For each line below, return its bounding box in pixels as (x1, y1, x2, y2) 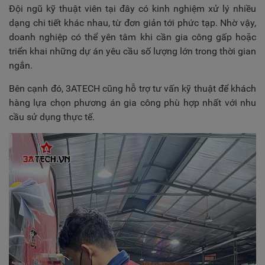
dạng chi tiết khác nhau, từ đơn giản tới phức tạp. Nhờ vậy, (9, 17, 256, 28)
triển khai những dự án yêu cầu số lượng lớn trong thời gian (9, 46, 256, 57)
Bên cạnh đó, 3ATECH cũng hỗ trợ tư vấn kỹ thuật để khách (9, 83, 256, 94)
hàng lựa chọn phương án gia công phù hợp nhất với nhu (9, 97, 256, 108)
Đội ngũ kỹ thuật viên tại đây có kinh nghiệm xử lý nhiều (9, 3, 256, 14)
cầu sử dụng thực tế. (9, 111, 95, 122)
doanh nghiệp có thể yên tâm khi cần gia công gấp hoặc (9, 31, 256, 43)
